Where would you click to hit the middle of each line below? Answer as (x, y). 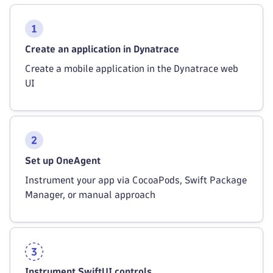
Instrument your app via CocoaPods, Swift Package (136, 180)
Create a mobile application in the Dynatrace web (132, 68)
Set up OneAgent (63, 160)
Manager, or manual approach (90, 194)
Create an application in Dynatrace (102, 49)
